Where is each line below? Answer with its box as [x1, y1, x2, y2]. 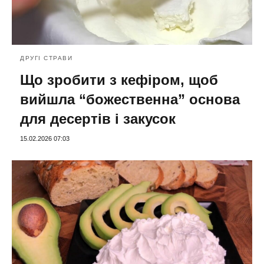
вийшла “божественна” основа [20, 91, 240, 107]
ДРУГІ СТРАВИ [20, 54, 72, 61]
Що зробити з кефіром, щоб [20, 71, 218, 88]
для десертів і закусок [20, 110, 176, 127]
